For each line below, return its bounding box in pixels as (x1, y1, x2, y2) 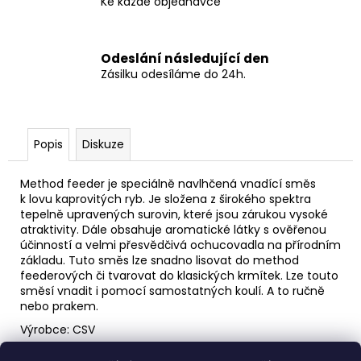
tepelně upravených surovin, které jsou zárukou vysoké (20, 205, 328, 222)
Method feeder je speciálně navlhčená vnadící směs (20, 175, 316, 192)
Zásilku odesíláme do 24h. (101, 66, 246, 83)
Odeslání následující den (101, 50, 269, 68)
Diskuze (82, 135, 124, 152)
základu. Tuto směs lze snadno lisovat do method (20, 251, 299, 268)
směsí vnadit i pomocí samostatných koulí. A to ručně (20, 282, 325, 299)
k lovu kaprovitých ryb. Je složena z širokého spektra (20, 190, 311, 207)
